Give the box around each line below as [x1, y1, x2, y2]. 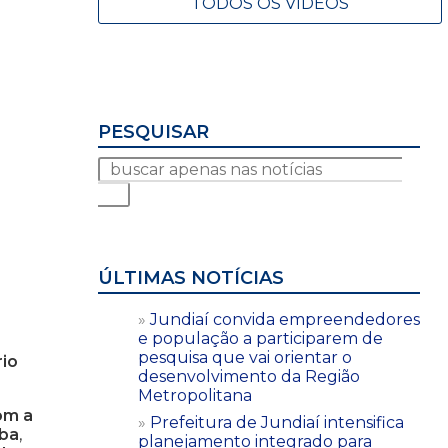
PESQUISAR [98, 120, 209, 143]
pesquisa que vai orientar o [138, 347, 352, 367]
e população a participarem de [138, 328, 383, 348]
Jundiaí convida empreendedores [150, 309, 420, 329]
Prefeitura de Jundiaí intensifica [150, 412, 404, 432]
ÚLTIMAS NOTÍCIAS [98, 266, 284, 289]
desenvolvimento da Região [138, 366, 360, 386]
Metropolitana [138, 385, 252, 405]
